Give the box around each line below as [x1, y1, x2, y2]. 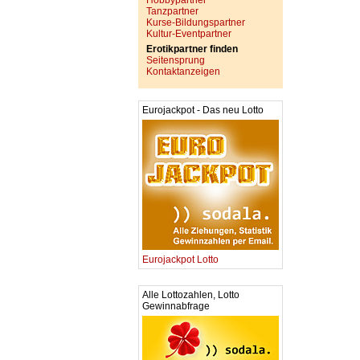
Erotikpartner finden [146, 43, 238, 55]
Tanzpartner [146, 6, 198, 17]
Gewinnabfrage [142, 301, 210, 312]
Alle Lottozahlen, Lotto [142, 289, 239, 301]
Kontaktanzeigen [146, 66, 220, 77]
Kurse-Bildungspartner [146, 17, 245, 28]
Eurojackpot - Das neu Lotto [142, 104, 264, 116]
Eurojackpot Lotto [142, 254, 219, 265]
